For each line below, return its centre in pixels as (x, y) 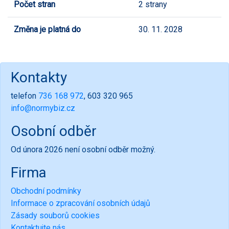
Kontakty (39, 77)
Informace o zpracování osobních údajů (81, 203)
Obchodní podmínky (46, 191)
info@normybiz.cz (43, 108)
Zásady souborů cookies (55, 215)
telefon (25, 96)
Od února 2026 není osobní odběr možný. (83, 149)
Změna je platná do (47, 29)
